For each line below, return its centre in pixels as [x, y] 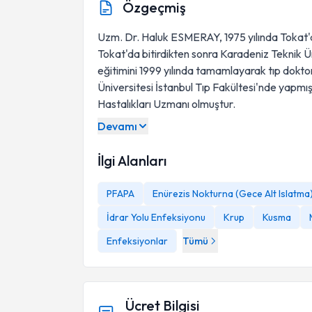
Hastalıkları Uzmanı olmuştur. [166, 104]
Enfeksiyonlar [137, 241]
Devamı [117, 126]
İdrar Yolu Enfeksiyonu [156, 217]
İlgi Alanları [132, 161]
